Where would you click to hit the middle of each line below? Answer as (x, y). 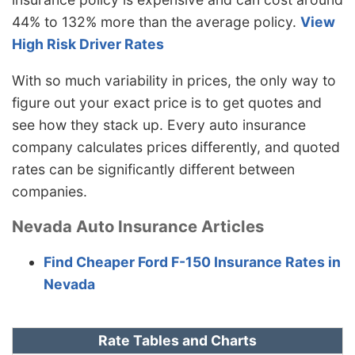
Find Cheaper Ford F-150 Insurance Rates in (192, 261)
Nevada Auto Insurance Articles (138, 227)
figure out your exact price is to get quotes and (167, 102)
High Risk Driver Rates (88, 44)
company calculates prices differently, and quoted (176, 147)
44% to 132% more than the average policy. (156, 22)
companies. (50, 191)
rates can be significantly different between (153, 169)
